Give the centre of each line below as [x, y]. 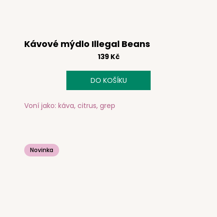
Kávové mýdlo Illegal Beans [87, 44]
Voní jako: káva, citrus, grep [70, 105]
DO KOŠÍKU [108, 81]
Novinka [42, 150]
